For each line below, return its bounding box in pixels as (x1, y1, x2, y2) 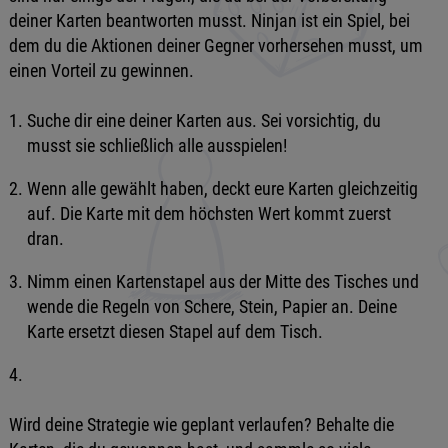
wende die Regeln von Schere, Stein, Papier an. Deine (26, 296, 397, 317)
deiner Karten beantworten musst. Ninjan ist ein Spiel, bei (8, 10, 410, 31)
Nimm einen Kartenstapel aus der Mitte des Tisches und (26, 271, 419, 292)
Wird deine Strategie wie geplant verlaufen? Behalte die (8, 413, 394, 435)
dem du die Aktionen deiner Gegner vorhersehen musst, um (8, 35, 423, 56)
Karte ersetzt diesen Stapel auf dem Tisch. (26, 321, 323, 342)
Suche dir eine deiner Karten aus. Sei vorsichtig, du (26, 110, 381, 131)
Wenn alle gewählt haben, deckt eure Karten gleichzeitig (26, 178, 418, 199)
